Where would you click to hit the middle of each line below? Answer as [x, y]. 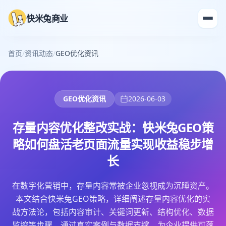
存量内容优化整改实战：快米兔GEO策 [113, 127]
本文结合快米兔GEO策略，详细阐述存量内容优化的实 [113, 199]
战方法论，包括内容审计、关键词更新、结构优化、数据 [113, 212]
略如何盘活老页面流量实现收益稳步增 [113, 144]
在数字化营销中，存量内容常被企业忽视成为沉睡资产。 [113, 186]
